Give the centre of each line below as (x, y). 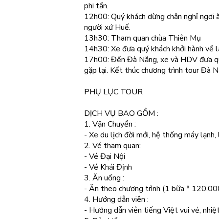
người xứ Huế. (107, 27)
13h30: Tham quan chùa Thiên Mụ (142, 38)
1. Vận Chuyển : (110, 124)
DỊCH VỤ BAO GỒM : (121, 113)
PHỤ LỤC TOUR (113, 92)
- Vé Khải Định (108, 167)
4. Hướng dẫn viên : (116, 199)
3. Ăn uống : (104, 178)
